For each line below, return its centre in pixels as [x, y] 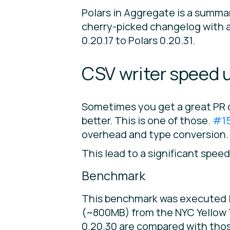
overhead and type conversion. [155, 135]
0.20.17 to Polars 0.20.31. [138, 41]
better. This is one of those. [147, 121]
